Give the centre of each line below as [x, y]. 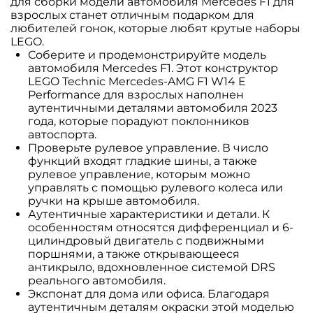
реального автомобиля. [97, 280]
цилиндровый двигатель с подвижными [146, 240]
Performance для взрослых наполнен [136, 94]
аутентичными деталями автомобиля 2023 [153, 108]
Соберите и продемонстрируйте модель [147, 54]
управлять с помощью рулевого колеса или [155, 187]
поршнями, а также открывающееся [134, 254]
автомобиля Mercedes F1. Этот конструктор [153, 68]
